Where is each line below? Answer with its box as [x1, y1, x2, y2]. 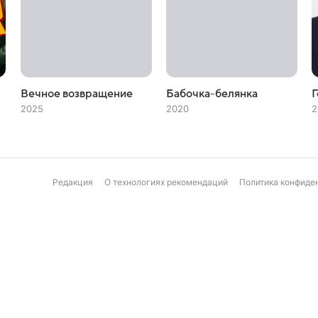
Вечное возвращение [20, 87, 133, 100]
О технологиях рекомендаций [104, 177, 228, 187]
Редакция [53, 177, 93, 187]
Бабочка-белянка [165, 87, 258, 100]
